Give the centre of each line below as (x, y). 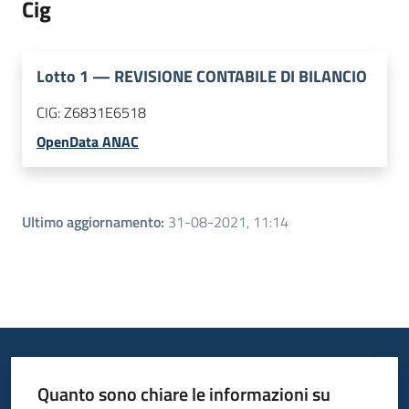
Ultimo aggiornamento (91, 222)
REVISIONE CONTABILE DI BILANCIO (241, 77)
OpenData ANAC (88, 142)
